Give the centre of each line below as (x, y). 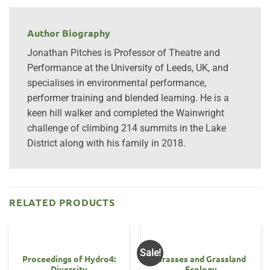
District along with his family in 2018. (106, 143)
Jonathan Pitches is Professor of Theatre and (124, 53)
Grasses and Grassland (201, 259)
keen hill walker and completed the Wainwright (126, 113)
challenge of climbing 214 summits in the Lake (127, 128)
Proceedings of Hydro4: (69, 259)
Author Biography (69, 33)
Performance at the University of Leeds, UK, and (128, 68)
